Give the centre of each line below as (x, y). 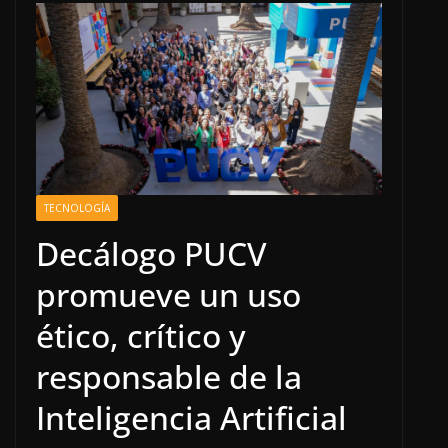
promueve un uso (168, 295)
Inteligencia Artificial (191, 418)
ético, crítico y (141, 336)
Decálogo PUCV (151, 254)
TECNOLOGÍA (77, 208)
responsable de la (169, 377)
